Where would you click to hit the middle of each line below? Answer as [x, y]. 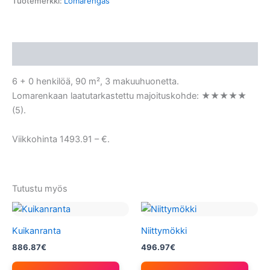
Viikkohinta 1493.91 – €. [61, 139]
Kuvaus [28, 54]
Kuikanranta [36, 231]
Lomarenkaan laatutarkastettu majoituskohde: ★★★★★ [129, 96]
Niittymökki [164, 231]
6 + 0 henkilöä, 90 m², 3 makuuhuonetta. [96, 82]
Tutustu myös [40, 189]
